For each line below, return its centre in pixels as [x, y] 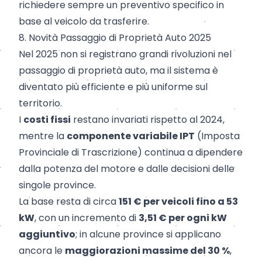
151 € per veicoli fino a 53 [178, 202]
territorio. [40, 104]
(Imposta [217, 136]
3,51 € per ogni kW [183, 218]
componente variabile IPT [131, 136]
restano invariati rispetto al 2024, [148, 120]
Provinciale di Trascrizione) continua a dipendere [131, 153]
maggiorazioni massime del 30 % [147, 251]
